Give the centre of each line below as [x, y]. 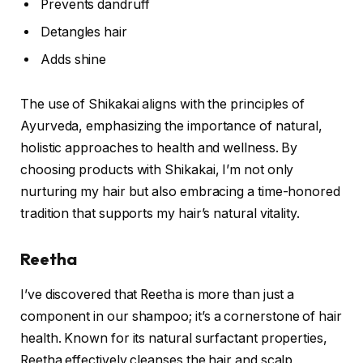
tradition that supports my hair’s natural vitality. [160, 214]
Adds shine [74, 59]
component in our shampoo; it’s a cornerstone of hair [181, 317]
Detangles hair [84, 32]
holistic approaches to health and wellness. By [159, 148]
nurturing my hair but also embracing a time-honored [180, 192]
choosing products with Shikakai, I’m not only [157, 170]
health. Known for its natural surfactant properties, [174, 339]
